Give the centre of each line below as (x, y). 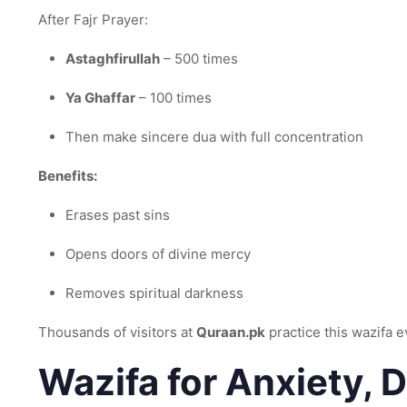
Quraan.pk (231, 332)
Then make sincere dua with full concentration (214, 137)
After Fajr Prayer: (93, 20)
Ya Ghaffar (100, 98)
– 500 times (199, 59)
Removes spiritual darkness (154, 293)
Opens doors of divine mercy (158, 254)
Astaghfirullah (113, 59)
